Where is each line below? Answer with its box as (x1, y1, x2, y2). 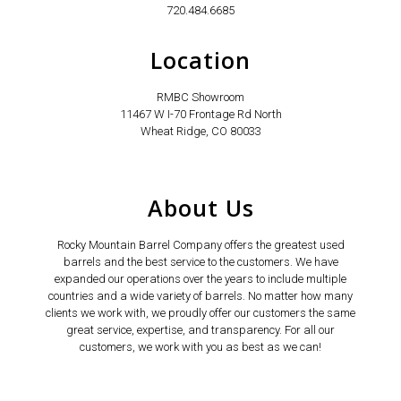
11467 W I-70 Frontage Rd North (119, 107, 282, 122)
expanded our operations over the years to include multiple (55, 272, 346, 286)
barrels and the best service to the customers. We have (63, 255, 338, 269)
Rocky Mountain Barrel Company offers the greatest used (56, 238, 345, 252)
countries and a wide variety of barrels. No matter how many (48, 289, 353, 303)
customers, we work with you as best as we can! (80, 340, 321, 354)
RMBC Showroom (157, 90, 244, 105)
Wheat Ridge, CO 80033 (140, 124, 261, 139)
